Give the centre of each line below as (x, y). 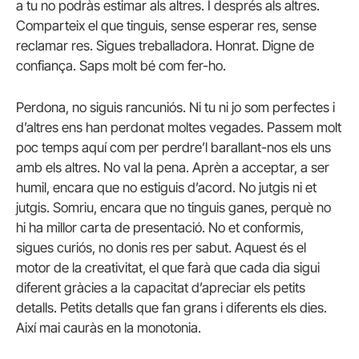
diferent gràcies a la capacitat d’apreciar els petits (161, 287)
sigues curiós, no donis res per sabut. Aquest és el (161, 247)
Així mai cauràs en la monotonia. (109, 327)
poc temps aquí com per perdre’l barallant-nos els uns (173, 147)
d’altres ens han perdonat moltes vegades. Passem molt (179, 127)
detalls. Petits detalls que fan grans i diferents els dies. (171, 307)
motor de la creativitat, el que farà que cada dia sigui (168, 267)
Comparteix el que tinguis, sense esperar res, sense (166, 26)
